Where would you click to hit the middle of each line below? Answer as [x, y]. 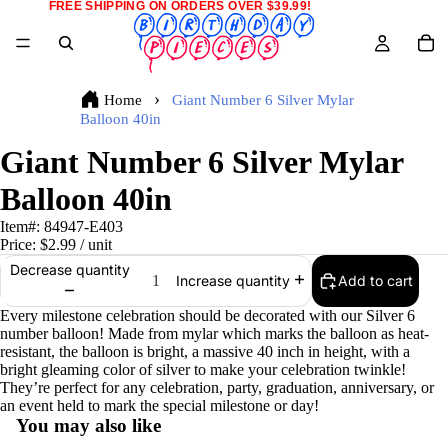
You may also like [88, 425]
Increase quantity [232, 281]
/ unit [94, 244]
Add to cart [375, 280]
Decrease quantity [69, 269]
